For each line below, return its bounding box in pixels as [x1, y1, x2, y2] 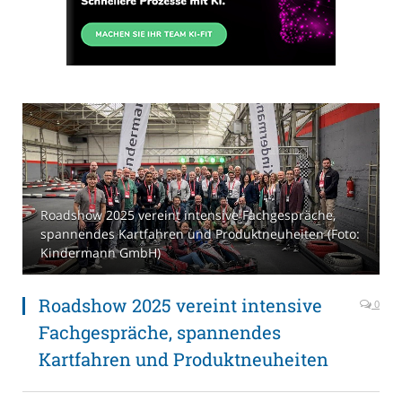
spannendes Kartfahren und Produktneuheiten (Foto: [40, 225, 360, 243]
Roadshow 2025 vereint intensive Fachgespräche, [40, 206, 336, 224]
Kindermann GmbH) [40, 244, 161, 262]
